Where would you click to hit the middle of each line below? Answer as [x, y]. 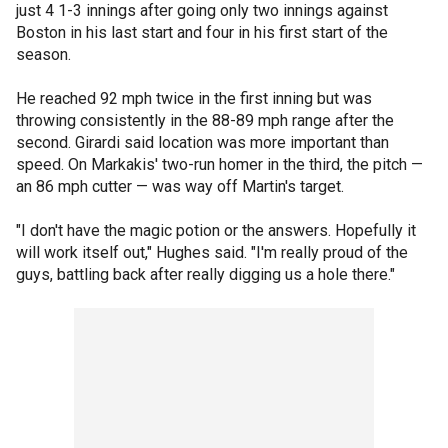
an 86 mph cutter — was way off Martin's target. [180, 186]
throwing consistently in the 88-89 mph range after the [205, 120]
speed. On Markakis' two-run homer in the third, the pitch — [219, 164]
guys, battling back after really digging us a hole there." [205, 274]
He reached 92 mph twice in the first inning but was [194, 98]
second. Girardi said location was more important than [202, 142]
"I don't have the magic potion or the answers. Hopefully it [216, 230]
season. [43, 54]
